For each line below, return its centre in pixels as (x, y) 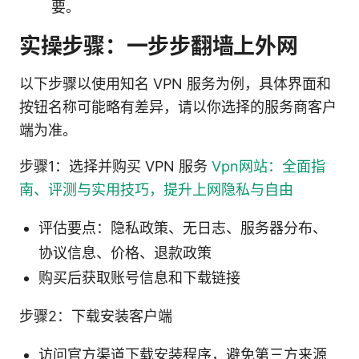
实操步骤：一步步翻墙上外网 (159, 46)
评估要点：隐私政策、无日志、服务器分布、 (183, 228)
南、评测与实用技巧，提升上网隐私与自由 (156, 189)
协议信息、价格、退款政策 (125, 252)
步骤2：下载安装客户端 (96, 316)
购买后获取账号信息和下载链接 (139, 277)
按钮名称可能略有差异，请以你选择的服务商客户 (178, 107)
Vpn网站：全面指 (268, 166)
